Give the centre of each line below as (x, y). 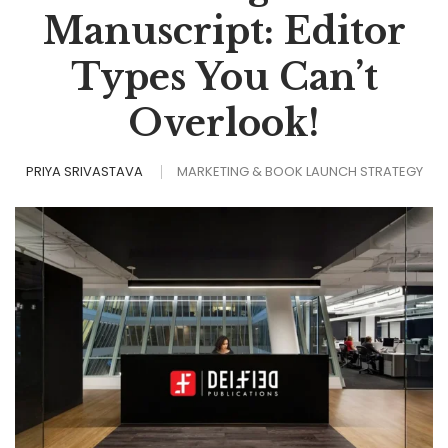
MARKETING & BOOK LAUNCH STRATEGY (299, 171)
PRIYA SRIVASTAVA (84, 171)
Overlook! (224, 123)
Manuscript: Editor (224, 31)
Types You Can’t (224, 77)
